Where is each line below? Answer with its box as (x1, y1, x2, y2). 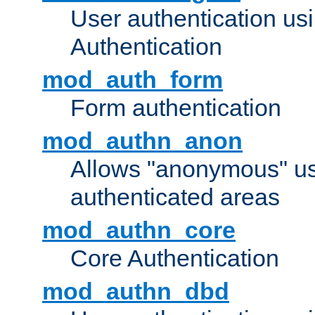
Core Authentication (70, 245, 279, 272)
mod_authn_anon (42, 127, 243, 155)
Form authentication (70, 94, 281, 122)
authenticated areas (70, 184, 280, 211)
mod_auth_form (42, 66, 223, 94)
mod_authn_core (42, 217, 236, 244)
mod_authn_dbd (42, 278, 229, 305)
